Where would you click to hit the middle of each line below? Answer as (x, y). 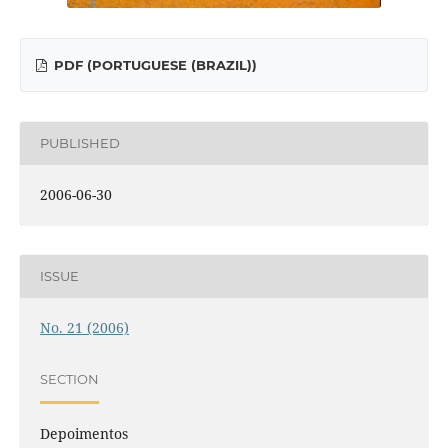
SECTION (69, 379)
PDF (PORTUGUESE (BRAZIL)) (154, 64)
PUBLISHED (79, 143)
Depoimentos (83, 433)
